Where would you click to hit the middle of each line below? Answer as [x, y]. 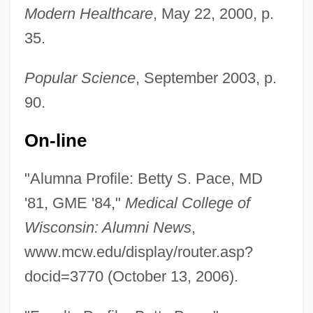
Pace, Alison [42, 298]
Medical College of [187, 203]
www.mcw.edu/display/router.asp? [138, 252]
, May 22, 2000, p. [213, 13]
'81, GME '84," [74, 203]
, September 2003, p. [206, 78]
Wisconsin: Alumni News [108, 227]
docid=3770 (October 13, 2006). [131, 276]
